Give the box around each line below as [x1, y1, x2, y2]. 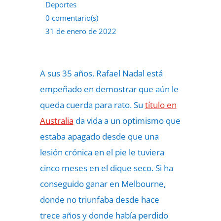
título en [145, 99, 177, 110]
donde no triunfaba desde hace [39, 194, 159, 205]
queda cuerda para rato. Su [39, 99, 143, 110]
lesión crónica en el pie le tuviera [39, 147, 164, 158]
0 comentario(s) [45, 13, 98, 23]
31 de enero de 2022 [45, 26, 116, 36]
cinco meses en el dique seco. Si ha [39, 162, 173, 174]
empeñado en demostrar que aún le [39, 83, 179, 95]
